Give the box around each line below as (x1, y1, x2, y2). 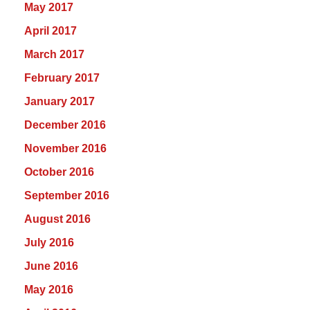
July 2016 (24, 237, 74, 249)
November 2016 (24, 143, 107, 155)
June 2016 (24, 260, 78, 273)
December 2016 (24, 119, 106, 131)
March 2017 (24, 48, 84, 61)
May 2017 (24, 1, 73, 14)
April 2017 (24, 25, 77, 37)
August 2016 (24, 213, 91, 226)
